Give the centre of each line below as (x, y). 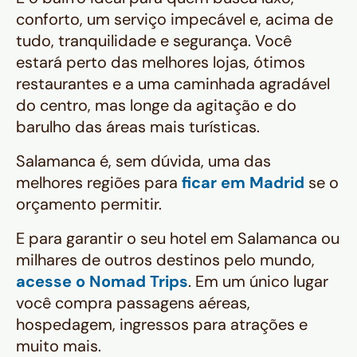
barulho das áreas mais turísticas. (138, 127)
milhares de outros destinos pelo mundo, (165, 260)
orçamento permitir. (89, 204)
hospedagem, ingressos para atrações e (162, 325)
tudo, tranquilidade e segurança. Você (154, 41)
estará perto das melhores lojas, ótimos (161, 63)
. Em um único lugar (258, 282)
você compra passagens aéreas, (133, 303)
